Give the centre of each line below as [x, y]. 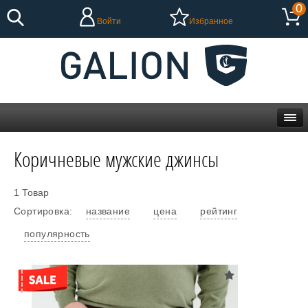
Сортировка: [45, 211]
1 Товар [31, 192]
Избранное [211, 21]
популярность [57, 234]
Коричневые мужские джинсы [116, 159]
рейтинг [219, 211]
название [108, 211]
